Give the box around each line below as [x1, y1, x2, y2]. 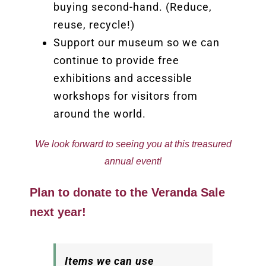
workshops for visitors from [53, 90, 198, 103]
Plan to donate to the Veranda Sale [29, 185, 225, 199]
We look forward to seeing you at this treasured [34, 139, 232, 150]
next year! [29, 205, 86, 218]
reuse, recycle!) [53, 18, 135, 31]
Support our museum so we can [53, 36, 220, 49]
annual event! [104, 156, 161, 167]
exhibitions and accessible [53, 72, 192, 85]
